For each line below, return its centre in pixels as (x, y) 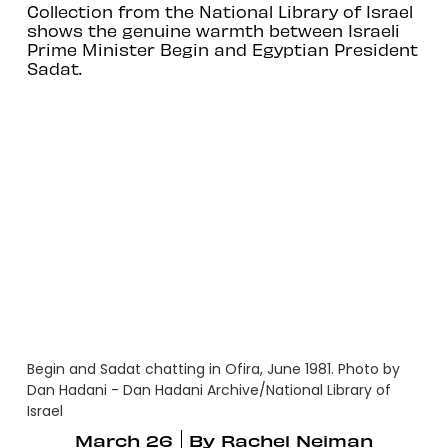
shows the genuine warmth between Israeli (213, 29)
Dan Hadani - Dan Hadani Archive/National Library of (208, 390)
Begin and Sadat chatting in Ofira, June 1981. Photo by (213, 369)
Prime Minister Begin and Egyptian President (222, 48)
